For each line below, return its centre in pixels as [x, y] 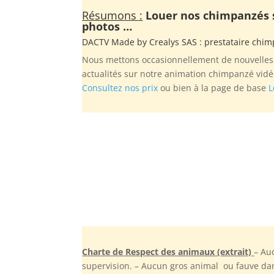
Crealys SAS [173, 42]
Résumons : [113, 15]
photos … [107, 26]
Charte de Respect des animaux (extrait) [168, 251]
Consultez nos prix [120, 87]
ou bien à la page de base [213, 87]
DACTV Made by [116, 42]
